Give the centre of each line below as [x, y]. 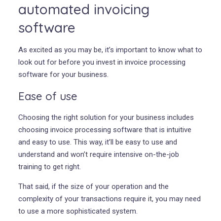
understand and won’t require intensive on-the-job [98, 154]
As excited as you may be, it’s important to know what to [110, 50]
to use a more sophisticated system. [78, 211]
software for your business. [63, 74]
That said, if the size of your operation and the [93, 186]
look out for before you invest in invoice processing [102, 62]
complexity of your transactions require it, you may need [109, 199]
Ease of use [48, 96]
